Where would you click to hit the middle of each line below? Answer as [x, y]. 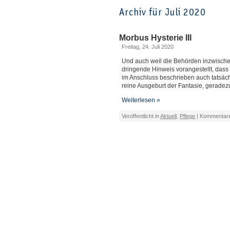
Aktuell [168, 116]
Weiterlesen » [141, 100]
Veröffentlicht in [141, 116]
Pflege [187, 116]
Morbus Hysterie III [155, 38]
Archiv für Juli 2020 [162, 12]
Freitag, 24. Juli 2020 [148, 47]
